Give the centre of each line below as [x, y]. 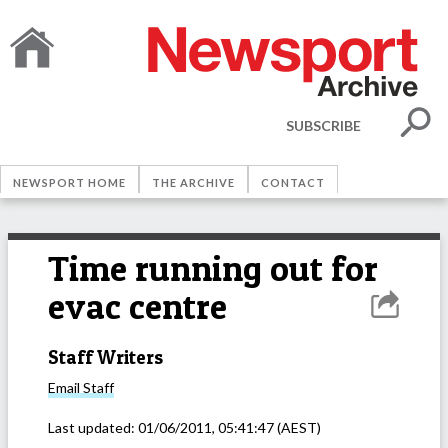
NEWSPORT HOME [69, 182]
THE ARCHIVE [193, 182]
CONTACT [293, 182]
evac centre [137, 306]
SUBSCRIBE [323, 125]
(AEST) [297, 428]
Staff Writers [105, 357]
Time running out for [213, 268]
